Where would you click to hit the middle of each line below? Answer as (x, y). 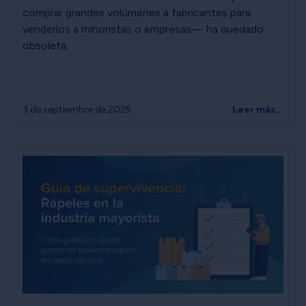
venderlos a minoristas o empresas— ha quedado (143, 29)
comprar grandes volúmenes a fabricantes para (137, 13)
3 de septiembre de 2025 (77, 110)
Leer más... (258, 110)
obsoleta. (45, 46)
